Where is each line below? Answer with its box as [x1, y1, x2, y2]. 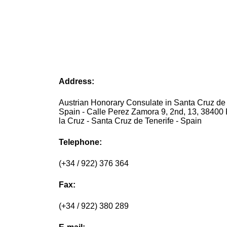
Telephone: [59, 138, 102, 147]
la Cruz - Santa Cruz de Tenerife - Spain [59, 117, 202, 126]
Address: [59, 77, 95, 86]
